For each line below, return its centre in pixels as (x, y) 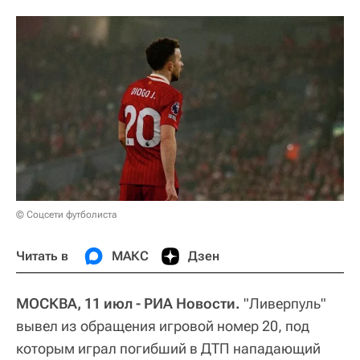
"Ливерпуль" (283, 303)
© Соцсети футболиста (66, 214)
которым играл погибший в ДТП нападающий (168, 348)
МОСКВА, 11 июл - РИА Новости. (128, 303)
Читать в (42, 256)
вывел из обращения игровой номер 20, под (163, 325)
